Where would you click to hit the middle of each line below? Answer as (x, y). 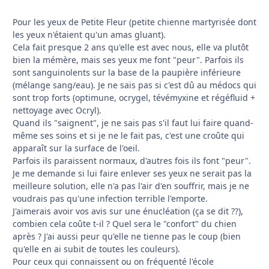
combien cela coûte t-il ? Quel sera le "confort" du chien (125, 224)
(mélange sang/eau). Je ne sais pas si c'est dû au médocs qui (134, 85)
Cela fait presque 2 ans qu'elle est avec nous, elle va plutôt (131, 47)
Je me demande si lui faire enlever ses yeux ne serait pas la (132, 174)
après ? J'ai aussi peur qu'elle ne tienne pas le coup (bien (127, 237)
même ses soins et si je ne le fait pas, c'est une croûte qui (128, 136)
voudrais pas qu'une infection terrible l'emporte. (110, 199)
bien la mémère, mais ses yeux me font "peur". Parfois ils (128, 60)
